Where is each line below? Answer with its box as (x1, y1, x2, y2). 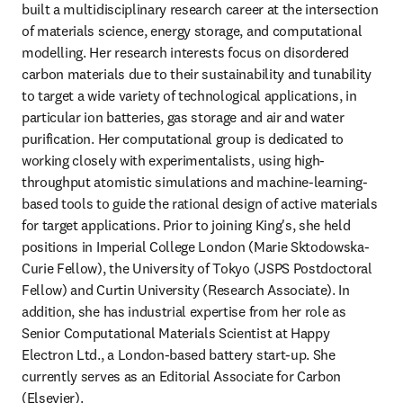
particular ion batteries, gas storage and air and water (22, 108, 345, 126)
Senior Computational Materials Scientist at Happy (22, 324, 330, 342)
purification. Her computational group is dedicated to (22, 130, 345, 148)
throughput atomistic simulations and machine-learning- (22, 173, 368, 191)
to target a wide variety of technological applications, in (22, 86, 357, 104)
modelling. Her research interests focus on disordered (22, 43, 350, 61)
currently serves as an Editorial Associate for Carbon (22, 367, 342, 385)
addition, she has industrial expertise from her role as (22, 302, 346, 320)
